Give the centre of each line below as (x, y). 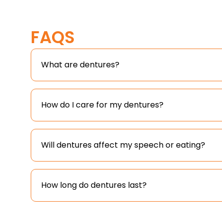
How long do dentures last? (94, 185)
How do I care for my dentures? (102, 105)
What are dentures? (80, 65)
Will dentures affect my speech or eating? (123, 145)
